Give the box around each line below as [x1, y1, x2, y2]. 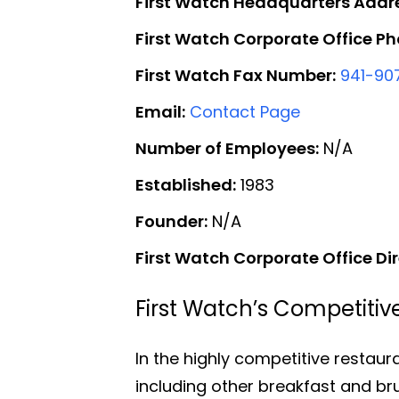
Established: [135, 173, 236, 196]
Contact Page [190, 100, 300, 123]
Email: [135, 100, 185, 123]
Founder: [135, 209, 208, 232]
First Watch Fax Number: [135, 63, 336, 86]
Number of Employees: [135, 136, 319, 159]
